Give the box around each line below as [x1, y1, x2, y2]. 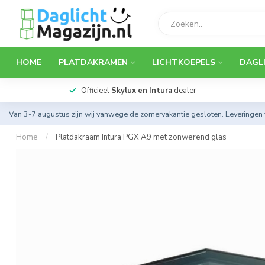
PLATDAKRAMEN [59, 57, 128, 68]
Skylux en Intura [111, 85, 172, 96]
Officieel [81, 85, 111, 96]
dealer [172, 85, 196, 96]
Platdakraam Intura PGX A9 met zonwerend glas [56, 132, 227, 143]
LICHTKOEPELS [152, 57, 215, 68]
